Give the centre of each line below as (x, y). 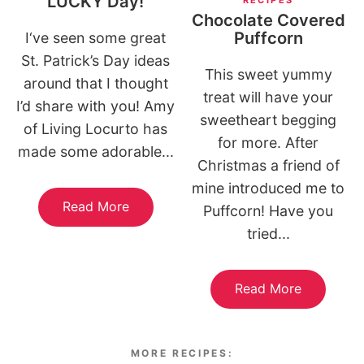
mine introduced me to (269, 188)
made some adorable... (95, 152)
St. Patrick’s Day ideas (96, 61)
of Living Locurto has (96, 129)
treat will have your (269, 97)
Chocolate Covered (268, 19)
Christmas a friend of (268, 165)
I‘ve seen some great (96, 38)
